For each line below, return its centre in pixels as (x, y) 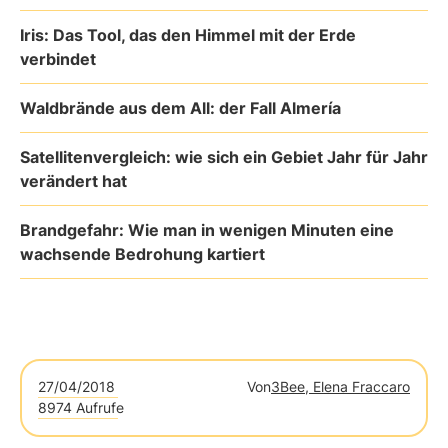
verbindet (58, 59)
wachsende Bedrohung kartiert (142, 254)
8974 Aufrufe (81, 407)
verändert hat (73, 181)
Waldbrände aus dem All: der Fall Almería (180, 108)
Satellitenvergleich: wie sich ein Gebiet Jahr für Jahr (224, 157)
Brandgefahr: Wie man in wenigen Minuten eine (207, 230)
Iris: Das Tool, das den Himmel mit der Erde (188, 35)
